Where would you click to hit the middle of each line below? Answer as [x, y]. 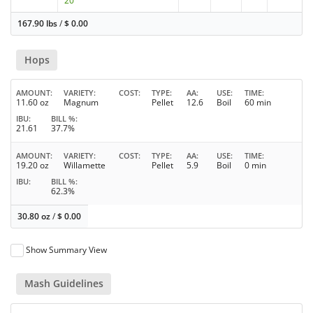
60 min [258, 103]
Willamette [85, 166]
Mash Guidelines [64, 284]
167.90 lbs [38, 24]
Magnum [81, 103]
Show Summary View [67, 250]
